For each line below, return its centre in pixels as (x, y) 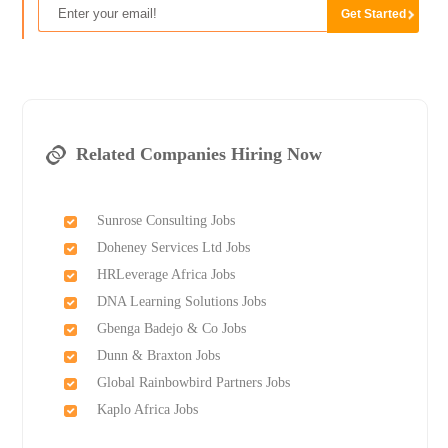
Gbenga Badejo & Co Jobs (171, 329)
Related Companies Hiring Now (198, 154)
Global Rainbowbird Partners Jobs (193, 383)
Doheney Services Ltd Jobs (173, 248)
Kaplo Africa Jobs (147, 410)
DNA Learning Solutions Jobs (181, 302)
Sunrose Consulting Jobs (165, 221)
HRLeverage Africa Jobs (165, 275)
